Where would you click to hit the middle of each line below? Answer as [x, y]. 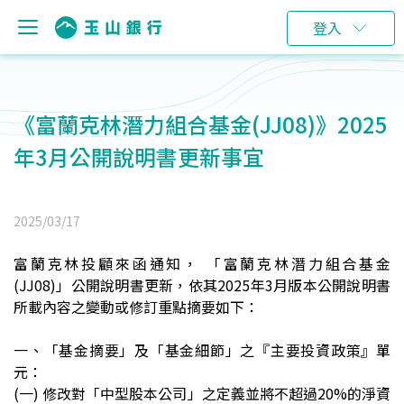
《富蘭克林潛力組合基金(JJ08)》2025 [201, 124]
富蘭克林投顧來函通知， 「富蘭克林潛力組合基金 [202, 263]
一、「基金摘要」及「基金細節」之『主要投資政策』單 [202, 350]
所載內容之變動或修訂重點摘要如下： [136, 307]
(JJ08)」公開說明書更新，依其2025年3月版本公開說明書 [202, 285]
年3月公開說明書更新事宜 [139, 156]
